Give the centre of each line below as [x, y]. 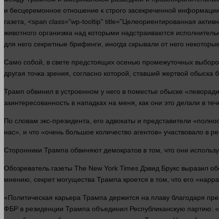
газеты [62, 168]
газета [14, 22]
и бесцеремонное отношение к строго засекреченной [91, 11]
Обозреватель [28, 168]
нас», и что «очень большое [50, 132]
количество [114, 132]
